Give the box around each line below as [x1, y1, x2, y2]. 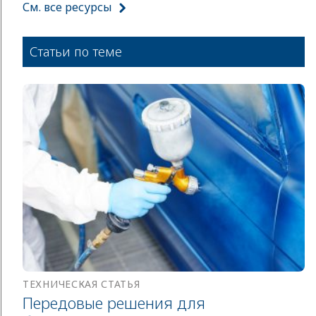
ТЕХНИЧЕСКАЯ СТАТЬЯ [23, 277, 140, 291]
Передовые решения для [23, 292, 205, 314]
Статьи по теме [30, 42, 122, 60]
